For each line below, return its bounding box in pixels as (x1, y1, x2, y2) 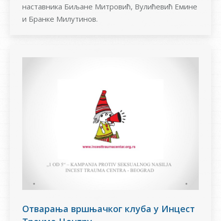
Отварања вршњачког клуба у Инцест (22, 202, 195, 215)
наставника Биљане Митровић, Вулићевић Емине (22, 1, 197, 12)
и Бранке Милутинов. (22, 14, 98, 24)
